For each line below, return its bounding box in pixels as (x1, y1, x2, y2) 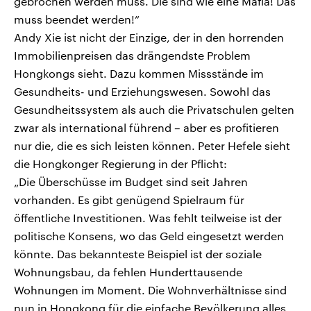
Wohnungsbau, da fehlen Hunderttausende (14, 265, 242, 279)
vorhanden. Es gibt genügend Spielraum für (14, 193, 244, 207)
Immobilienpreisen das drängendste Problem (14, 49, 251, 62)
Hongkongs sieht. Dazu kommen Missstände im (14, 67, 264, 81)
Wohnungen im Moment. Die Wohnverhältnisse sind (14, 283, 287, 297)
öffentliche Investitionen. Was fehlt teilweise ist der (14, 211, 282, 225)
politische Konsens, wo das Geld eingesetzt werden (14, 229, 284, 243)
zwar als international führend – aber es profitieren (14, 121, 279, 135)
